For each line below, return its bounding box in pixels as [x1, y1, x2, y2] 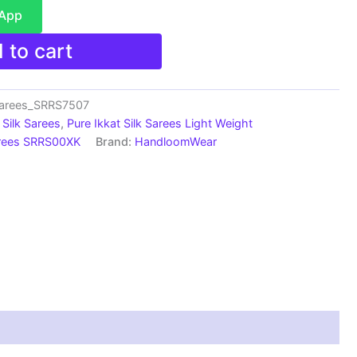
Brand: [96, 134, 135, 148]
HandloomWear [135, 134, 217, 148]
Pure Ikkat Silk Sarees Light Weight [67, 116, 253, 130]
